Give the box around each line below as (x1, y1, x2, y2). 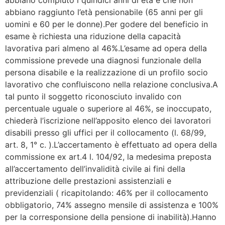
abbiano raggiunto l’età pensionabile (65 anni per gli (5, 7, 203, 17)
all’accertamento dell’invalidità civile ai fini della (5, 163, 185, 174)
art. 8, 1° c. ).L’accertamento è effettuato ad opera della (5, 139, 217, 150)
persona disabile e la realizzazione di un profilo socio (5, 67, 208, 77)
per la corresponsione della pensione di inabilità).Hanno (5, 211, 216, 222)
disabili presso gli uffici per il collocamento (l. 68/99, (5, 127, 206, 138)
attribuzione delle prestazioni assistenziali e (5, 175, 171, 186)
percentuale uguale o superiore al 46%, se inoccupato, (5, 103, 211, 114)
